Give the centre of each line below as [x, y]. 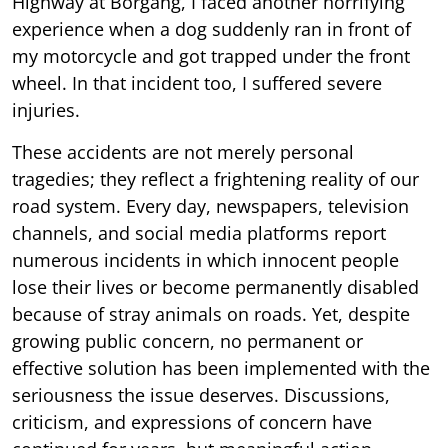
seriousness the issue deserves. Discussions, [201, 394]
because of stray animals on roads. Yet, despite [211, 313]
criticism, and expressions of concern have [192, 421]
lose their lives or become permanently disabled [215, 286]
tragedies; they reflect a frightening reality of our [215, 178]
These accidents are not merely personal [183, 151]
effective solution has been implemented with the [221, 367]
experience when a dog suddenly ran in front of [211, 28]
